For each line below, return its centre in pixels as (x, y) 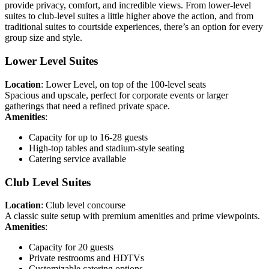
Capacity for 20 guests (71, 247)
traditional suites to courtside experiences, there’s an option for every (134, 27)
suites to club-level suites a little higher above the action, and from (129, 16)
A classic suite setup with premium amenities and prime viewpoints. (132, 216)
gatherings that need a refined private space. (87, 106)
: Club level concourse (83, 205)
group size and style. (44, 38)
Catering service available (77, 159)
